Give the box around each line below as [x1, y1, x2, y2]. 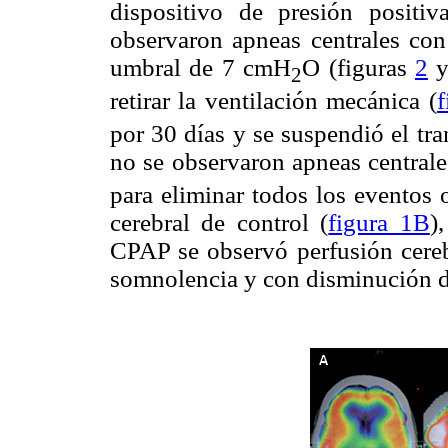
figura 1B [328, 208, 430, 236]
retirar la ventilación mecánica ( [110, 86, 437, 114]
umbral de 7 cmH [110, 53, 292, 81]
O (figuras [302, 53, 415, 81]
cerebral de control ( [110, 208, 329, 236]
